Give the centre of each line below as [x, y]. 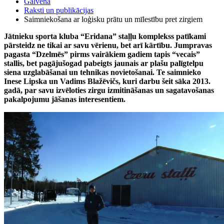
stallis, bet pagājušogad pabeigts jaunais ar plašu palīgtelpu [104, 63]
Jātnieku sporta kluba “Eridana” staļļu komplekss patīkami [105, 36]
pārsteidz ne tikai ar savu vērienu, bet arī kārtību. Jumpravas [108, 45]
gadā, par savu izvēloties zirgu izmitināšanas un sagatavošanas [109, 90]
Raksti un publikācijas [59, 10]
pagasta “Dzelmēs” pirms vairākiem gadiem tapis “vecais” [102, 54]
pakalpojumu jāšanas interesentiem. [65, 99]
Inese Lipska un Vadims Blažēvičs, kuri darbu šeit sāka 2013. [107, 81]
